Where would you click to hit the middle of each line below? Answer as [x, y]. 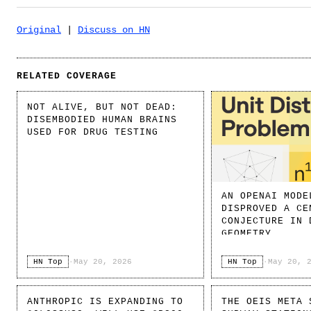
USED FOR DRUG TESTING [93, 133]
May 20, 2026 [103, 262]
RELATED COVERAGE [67, 76]
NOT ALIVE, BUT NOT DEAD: [102, 108]
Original [39, 30]
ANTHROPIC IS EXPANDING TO [106, 302]
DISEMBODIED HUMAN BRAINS [102, 120]
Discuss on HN [114, 30]
